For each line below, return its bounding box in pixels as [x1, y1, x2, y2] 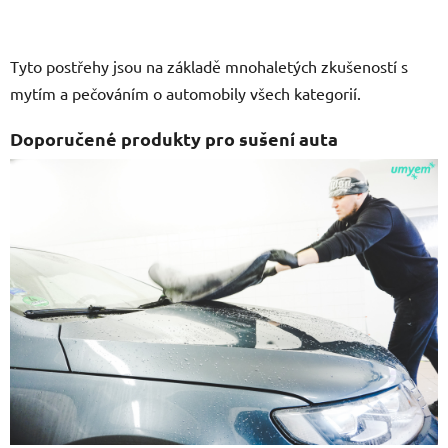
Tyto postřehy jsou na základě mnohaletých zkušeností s [10, 56, 408, 77]
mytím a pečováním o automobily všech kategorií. [10, 83, 365, 104]
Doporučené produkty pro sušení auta [10, 127, 338, 151]
